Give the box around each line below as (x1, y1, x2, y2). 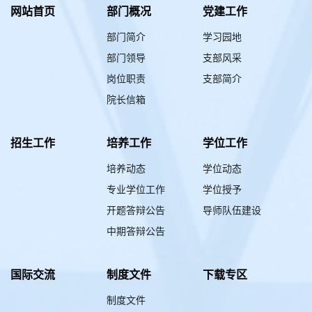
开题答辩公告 (106, 205, 165, 217)
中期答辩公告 (106, 226, 165, 237)
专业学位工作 (106, 185, 165, 196)
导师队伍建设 (202, 205, 261, 217)
